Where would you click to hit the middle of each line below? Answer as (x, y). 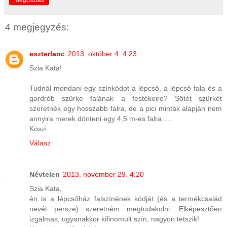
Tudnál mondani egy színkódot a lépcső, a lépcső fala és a (126, 88)
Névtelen (45, 174)
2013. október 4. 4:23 (102, 53)
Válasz (40, 143)
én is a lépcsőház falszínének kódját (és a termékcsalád (126, 198)
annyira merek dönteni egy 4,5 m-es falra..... (101, 118)
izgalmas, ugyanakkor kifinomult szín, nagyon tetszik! (114, 219)
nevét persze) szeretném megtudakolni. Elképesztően (126, 209)
